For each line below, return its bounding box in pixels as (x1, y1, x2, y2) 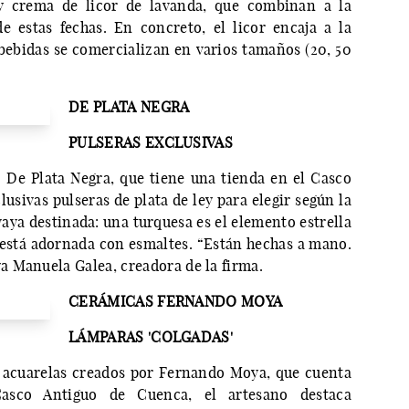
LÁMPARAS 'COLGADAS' (68, 328, 234, 347)
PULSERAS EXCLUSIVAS (68, 133, 234, 152)
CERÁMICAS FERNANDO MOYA (68, 292, 283, 311)
